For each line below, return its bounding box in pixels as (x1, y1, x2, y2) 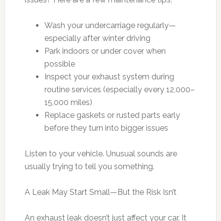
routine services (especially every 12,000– (44, 84, 195, 94)
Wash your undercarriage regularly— (44, 20, 176, 30)
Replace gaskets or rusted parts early (44, 110, 180, 120)
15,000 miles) (44, 97, 92, 107)
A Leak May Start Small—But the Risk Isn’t (24, 187, 177, 197)
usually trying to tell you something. (24, 161, 154, 171)
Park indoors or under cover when (44, 46, 166, 56)
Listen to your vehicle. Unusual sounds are (24, 148, 177, 158)
